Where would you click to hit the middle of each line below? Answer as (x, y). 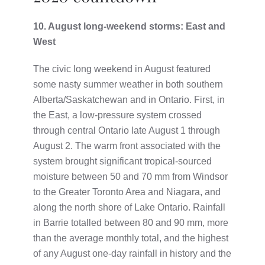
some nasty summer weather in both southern (128, 84)
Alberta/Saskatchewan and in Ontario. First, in (129, 99)
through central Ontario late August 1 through (127, 130)
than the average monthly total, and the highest (131, 238)
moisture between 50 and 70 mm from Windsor (130, 176)
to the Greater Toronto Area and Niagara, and (127, 192)
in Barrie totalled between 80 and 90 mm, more (131, 222)
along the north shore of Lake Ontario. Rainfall (129, 207)
